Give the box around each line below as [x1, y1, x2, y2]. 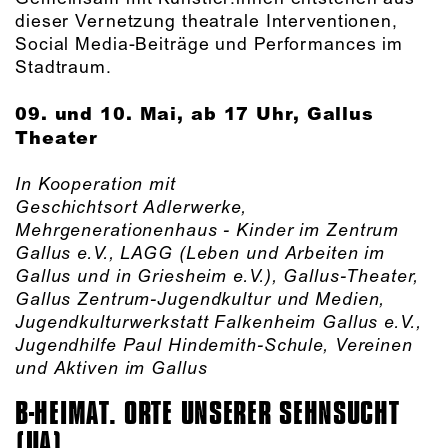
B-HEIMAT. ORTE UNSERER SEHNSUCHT [15, 394, 400, 434]
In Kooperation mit [15, 173, 176, 196]
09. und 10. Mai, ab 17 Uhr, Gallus [15, 102, 374, 125]
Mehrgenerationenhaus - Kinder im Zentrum [15, 219, 400, 242]
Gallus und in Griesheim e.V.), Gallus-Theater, [15, 265, 419, 288]
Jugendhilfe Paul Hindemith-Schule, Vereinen [15, 334, 413, 357]
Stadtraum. [15, 56, 112, 79]
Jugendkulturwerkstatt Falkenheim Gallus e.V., [15, 311, 422, 334]
